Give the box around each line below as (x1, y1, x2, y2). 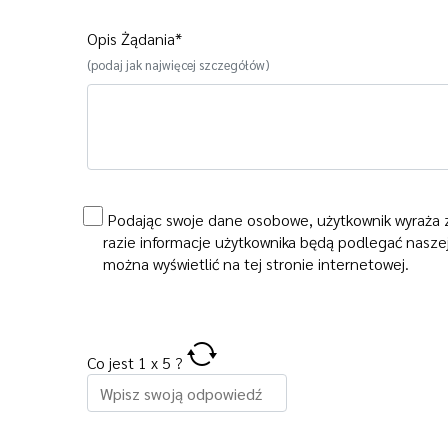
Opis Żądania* (87, 28, 182, 50)
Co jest (87, 352, 138, 374)
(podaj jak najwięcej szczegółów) (87, 56, 269, 74)
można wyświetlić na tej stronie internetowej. (103, 253, 409, 275)
